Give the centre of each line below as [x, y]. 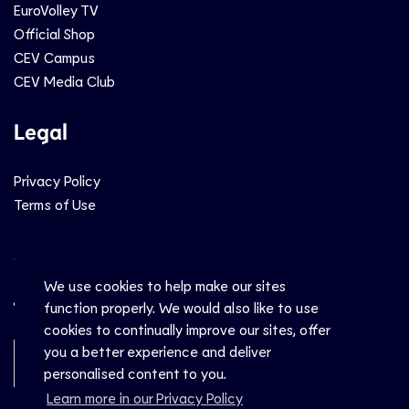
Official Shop [54, 34]
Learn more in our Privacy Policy [145, 397]
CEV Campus [54, 58]
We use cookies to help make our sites [165, 285]
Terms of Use [55, 204]
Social [44, 255]
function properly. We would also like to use [181, 307]
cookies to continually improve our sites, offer [187, 329]
